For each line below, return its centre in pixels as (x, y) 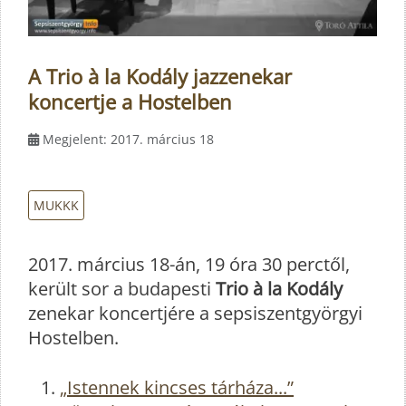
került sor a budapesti (122, 288)
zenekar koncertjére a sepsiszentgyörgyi (195, 313)
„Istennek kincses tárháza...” (177, 388)
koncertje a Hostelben (130, 102)
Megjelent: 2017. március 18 (128, 140)
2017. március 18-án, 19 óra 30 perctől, (189, 264)
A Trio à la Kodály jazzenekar (160, 77)
